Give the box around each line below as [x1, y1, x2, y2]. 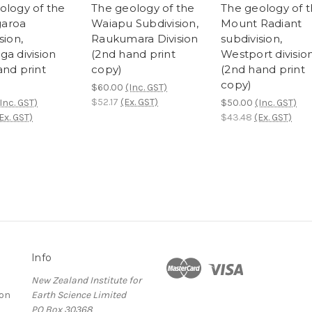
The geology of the [91, 1, 195, 15]
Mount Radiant [221, 17, 302, 31]
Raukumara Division [91, 32, 198, 46]
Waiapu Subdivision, [91, 17, 198, 31]
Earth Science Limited [31, 289, 126, 302]
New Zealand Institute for [31, 274, 141, 287]
